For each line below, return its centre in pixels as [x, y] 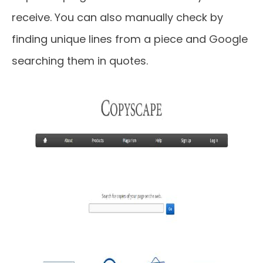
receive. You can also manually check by [117, 17]
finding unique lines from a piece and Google [130, 39]
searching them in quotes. [80, 61]
